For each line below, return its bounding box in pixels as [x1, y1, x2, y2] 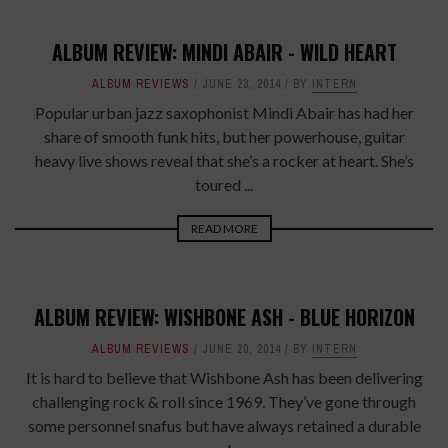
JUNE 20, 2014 [201, 341, 281, 357]
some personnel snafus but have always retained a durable [27, 416, 421, 435]
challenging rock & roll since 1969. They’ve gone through [32, 392, 416, 411]
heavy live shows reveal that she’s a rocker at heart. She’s [34, 151, 414, 170]
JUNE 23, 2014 [201, 76, 281, 92]
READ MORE [190, 221, 258, 236]
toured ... [195, 175, 253, 194]
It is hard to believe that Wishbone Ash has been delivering [25, 368, 423, 387]
